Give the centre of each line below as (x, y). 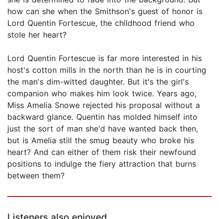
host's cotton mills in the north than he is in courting (107, 70)
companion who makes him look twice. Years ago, (102, 94)
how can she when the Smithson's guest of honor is (105, 11)
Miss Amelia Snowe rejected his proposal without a (104, 105)
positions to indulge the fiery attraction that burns (102, 164)
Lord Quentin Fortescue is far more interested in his (105, 58)
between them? (36, 176)
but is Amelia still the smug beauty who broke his (101, 141)
